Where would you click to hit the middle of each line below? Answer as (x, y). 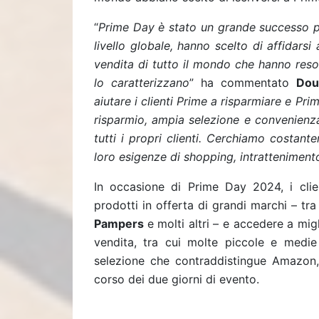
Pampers (121, 224)
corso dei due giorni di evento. (177, 279)
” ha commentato (240, 83)
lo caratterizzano (142, 83)
